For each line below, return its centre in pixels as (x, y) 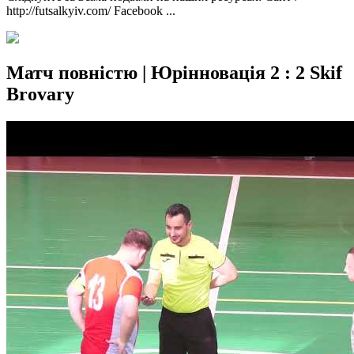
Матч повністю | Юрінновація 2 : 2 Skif (174, 73)
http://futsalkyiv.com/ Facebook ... (91, 11)
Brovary (40, 94)
